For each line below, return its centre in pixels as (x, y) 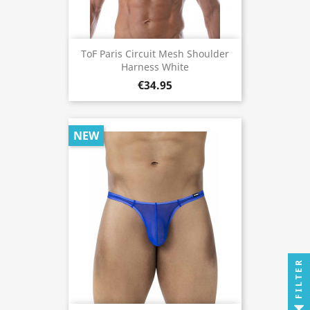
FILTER (299, 279)
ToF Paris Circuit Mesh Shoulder (155, 54)
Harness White (155, 67)
